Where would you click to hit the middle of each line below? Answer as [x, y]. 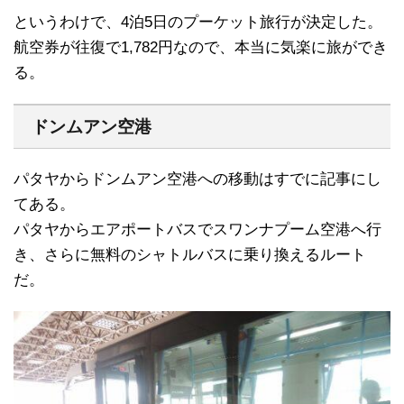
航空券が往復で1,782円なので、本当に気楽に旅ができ [201, 47]
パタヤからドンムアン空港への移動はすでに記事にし [197, 179]
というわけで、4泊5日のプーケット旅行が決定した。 [198, 22]
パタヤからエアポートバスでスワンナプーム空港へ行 [197, 229]
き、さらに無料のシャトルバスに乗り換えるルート [190, 254]
